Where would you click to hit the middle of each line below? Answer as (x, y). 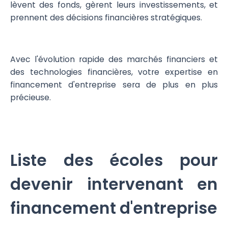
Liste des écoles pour (114, 160)
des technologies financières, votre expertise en (114, 72)
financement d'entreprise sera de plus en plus (114, 84)
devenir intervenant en (114, 184)
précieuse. (30, 97)
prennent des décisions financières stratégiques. (107, 18)
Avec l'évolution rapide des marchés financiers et (114, 59)
